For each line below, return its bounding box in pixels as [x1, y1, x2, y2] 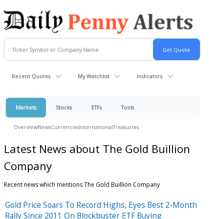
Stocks [56, 104, 72, 111]
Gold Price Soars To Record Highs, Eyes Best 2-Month [5, 199, 197, 210]
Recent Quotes [12, 72, 50, 80]
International [79, 123, 113, 131]
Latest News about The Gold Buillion [4, 141, 190, 156]
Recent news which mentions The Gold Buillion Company [4, 180, 160, 189]
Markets [16, 104, 36, 111]
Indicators [137, 72, 162, 80]
